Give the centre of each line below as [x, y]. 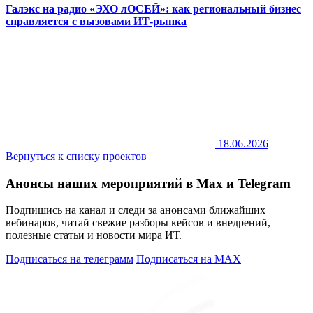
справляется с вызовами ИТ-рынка [96, 21]
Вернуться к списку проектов [76, 156]
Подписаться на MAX [189, 259]
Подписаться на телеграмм [70, 259]
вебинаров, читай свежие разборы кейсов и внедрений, [138, 223]
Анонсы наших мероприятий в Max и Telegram [148, 183]
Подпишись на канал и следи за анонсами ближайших [136, 210]
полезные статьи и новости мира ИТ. [94, 235]
